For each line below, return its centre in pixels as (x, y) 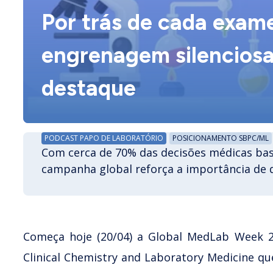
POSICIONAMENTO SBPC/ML (221, 138)
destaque (89, 88)
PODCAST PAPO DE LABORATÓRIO (104, 138)
